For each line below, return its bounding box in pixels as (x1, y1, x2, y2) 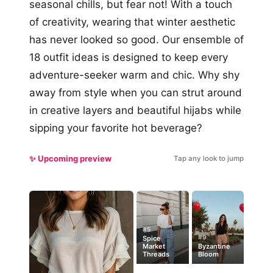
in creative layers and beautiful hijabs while (29, 104, 241, 116)
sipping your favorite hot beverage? (29, 122, 202, 134)
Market (143, 242, 165, 251)
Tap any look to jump (174, 154, 244, 163)
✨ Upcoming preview (29, 154, 112, 163)
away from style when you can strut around (29, 87, 242, 99)
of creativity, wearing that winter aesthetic (29, 16, 235, 28)
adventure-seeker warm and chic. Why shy (29, 69, 239, 81)
